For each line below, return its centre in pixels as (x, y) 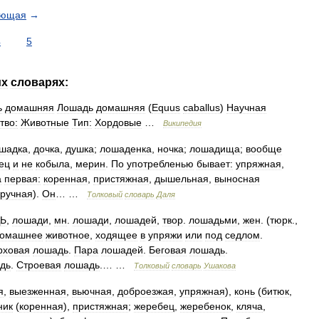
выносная (237, 179)
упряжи (165, 235)
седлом (242, 235)
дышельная (182, 179)
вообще (264, 149)
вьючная (92, 291)
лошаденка (126, 149)
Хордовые (118, 122)
